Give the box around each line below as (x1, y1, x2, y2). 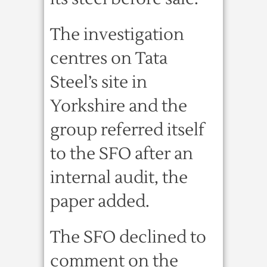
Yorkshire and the (50, 95, 187, 117)
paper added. (50, 191, 150, 212)
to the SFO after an (50, 143, 193, 164)
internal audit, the (50, 167, 188, 188)
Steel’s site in (50, 72, 147, 93)
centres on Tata (50, 48, 167, 69)
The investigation (50, 24, 184, 45)
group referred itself (50, 119, 204, 141)
